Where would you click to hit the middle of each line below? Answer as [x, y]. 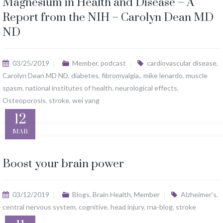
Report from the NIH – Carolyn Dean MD [108, 18]
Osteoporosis [24, 101]
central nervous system [39, 207]
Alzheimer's [198, 195]
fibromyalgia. [121, 76]
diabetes [85, 76]
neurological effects [146, 88]
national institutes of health [69, 88]
